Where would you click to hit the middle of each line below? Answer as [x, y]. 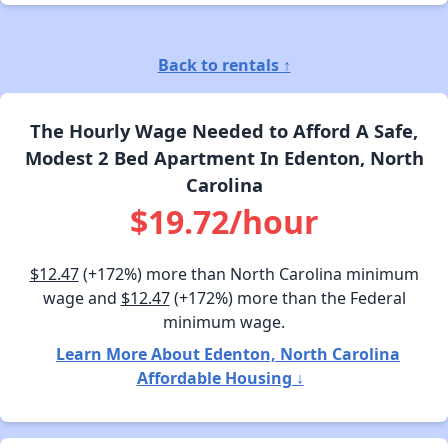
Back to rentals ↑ [224, 64]
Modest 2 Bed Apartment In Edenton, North [224, 157]
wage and [81, 297]
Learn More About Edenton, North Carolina [228, 353]
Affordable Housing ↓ [220, 377]
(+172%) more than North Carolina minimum [248, 273]
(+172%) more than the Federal [287, 297]
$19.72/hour [224, 221]
